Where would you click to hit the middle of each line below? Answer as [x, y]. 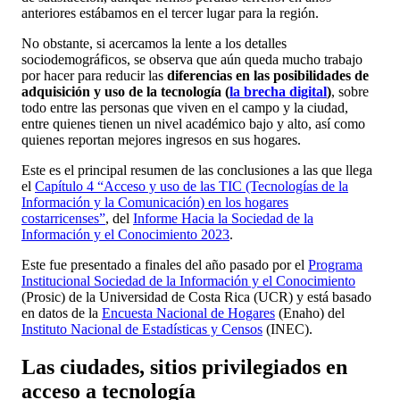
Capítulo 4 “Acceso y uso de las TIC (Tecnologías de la [192, 186]
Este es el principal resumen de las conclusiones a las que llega [197, 170]
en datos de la [62, 312]
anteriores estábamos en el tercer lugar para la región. [170, 12]
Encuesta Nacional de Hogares [188, 312]
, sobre [350, 91]
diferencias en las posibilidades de [268, 75]
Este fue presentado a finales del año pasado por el [165, 264]
